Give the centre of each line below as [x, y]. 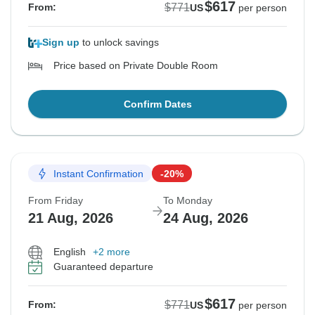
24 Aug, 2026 [206, 218]
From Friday [56, 201]
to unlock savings [119, 43]
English [70, 252]
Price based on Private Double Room [136, 66]
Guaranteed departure [103, 267]
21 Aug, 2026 [71, 218]
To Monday [188, 201]
